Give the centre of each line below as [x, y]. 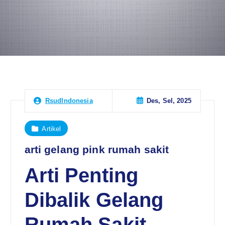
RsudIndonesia [69, 101]
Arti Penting [81, 176]
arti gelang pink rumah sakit [97, 150]
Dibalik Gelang [94, 200]
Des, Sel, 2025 [169, 101]
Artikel [51, 129]
